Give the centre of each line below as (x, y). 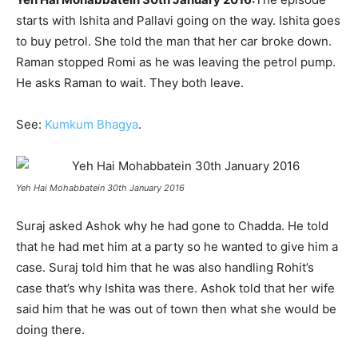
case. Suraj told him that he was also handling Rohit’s (165, 267)
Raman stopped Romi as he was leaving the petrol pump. (176, 62)
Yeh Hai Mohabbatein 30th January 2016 (100, 188)
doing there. (50, 330)
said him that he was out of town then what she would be (176, 309)
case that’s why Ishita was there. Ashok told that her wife (175, 288)
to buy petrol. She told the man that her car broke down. (174, 41)
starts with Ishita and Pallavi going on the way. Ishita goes (178, 20)
